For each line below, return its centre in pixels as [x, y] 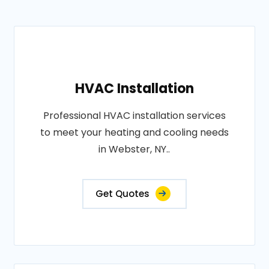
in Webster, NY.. [134, 149]
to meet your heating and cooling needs [134, 132]
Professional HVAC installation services [134, 116]
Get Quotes [122, 194]
